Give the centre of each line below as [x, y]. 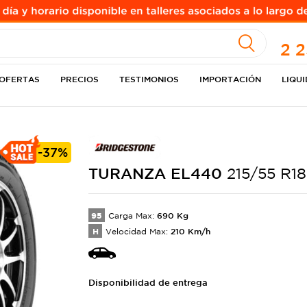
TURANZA [130, 173]
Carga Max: [131, 216]
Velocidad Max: [137, 231]
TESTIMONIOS [149, 79]
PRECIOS [80, 79]
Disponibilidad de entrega [148, 283]
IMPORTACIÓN [231, 79]
